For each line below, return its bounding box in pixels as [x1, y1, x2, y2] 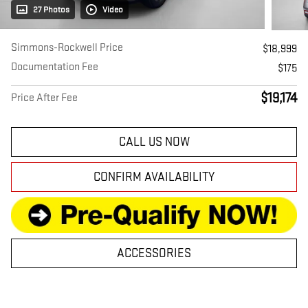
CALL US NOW [118, 134, 190, 149]
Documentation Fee [11, 60, 98, 74]
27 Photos [33, 3, 69, 15]
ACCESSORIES [117, 245, 191, 261]
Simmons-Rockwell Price [11, 41, 123, 54]
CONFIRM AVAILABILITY [93, 169, 214, 184]
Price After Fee [11, 91, 78, 104]
